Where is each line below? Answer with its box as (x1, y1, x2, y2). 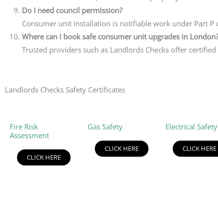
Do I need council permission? (22, 5, 122, 15)
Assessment (10, 130, 49, 140)
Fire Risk (10, 122, 38, 131)
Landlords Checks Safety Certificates (5, 85, 125, 94)
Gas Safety (87, 122, 123, 131)
